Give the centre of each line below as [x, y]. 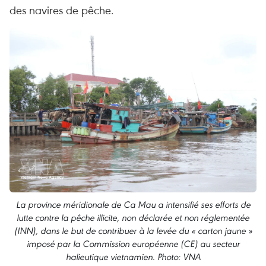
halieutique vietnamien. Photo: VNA [133, 257]
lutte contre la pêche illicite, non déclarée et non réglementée [133, 218]
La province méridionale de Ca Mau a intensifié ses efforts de [133, 205]
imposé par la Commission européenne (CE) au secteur [133, 244]
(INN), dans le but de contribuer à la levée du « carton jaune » [133, 231]
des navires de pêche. [62, 10]
